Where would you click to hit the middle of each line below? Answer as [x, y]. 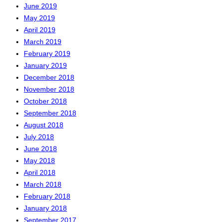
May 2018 [39, 160]
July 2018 [39, 137]
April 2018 [40, 172]
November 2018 [49, 89]
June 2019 [40, 6]
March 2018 [43, 184]
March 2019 [43, 41]
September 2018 [50, 113]
